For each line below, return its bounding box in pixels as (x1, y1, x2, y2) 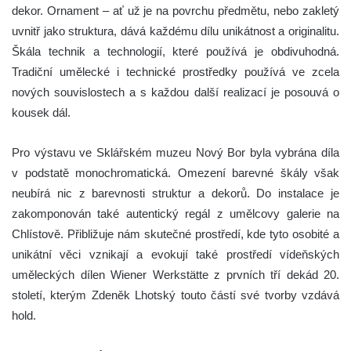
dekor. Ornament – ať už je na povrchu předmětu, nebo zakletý (12, 3, 339, 17)
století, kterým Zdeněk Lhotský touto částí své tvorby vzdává (12, 288, 339, 302)
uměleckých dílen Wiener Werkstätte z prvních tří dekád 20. (12, 267, 339, 281)
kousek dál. (12, 105, 71, 119)
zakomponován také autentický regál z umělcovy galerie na (12, 206, 339, 220)
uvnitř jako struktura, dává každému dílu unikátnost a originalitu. (12, 24, 339, 38)
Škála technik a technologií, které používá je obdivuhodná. (12, 44, 339, 58)
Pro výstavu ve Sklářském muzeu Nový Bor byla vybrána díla (12, 145, 339, 159)
